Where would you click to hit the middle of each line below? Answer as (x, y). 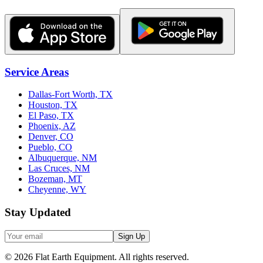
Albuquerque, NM (63, 158)
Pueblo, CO (50, 147)
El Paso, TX (51, 116)
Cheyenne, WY (57, 190)
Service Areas (37, 72)
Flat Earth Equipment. (76, 257)
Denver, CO (51, 137)
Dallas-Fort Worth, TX (70, 95)
